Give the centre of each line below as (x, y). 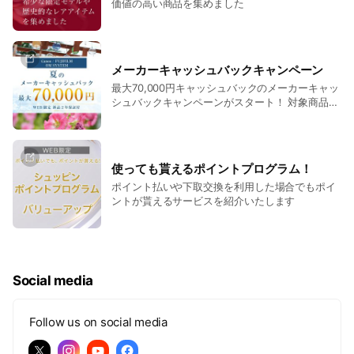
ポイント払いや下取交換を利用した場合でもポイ (224, 186)
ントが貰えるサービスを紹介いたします (203, 200)
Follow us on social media (98, 322)
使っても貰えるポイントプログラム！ (212, 168)
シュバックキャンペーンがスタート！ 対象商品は (225, 102)
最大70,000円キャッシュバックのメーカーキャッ (225, 87)
